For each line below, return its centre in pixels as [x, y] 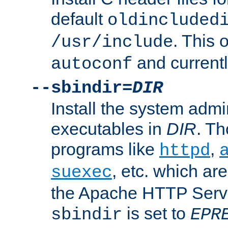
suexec [81, 172]
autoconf [92, 64]
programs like [105, 149]
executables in [109, 129]
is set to [156, 213]
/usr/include [112, 42]
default [79, 19]
